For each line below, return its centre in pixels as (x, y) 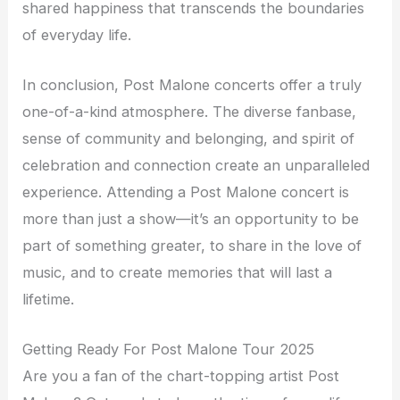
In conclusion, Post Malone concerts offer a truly (192, 84)
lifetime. (49, 299)
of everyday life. (77, 34)
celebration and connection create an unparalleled (196, 165)
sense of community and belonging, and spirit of (189, 138)
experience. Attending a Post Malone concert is (186, 192)
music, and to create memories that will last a (178, 272)
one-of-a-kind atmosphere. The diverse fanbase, (190, 111)
